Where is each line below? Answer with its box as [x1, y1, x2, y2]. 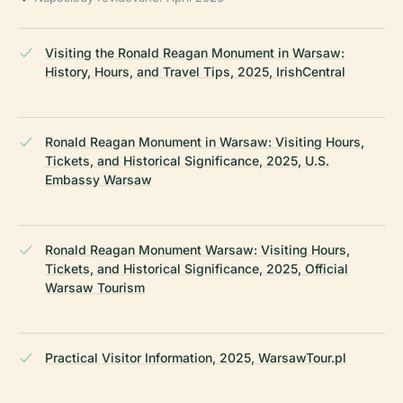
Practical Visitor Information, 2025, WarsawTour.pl [45, 349, 346, 365]
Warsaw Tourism [45, 279, 145, 295]
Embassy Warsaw [45, 171, 152, 187]
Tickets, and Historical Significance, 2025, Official [45, 260, 348, 276]
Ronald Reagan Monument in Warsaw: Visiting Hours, [45, 133, 364, 149]
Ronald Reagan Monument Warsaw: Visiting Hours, [45, 241, 350, 257]
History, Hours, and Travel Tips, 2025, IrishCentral [45, 63, 345, 79]
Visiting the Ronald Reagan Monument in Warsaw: [45, 44, 345, 60]
